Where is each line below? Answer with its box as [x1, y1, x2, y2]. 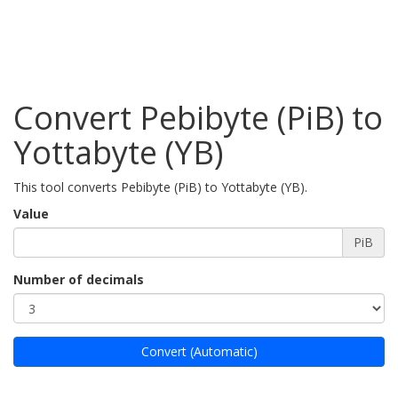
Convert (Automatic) [140, 343, 258, 360]
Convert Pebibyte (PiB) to [13, 96, 383, 139]
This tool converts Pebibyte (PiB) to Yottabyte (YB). [13, 179, 307, 195]
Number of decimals [13, 271, 144, 288]
